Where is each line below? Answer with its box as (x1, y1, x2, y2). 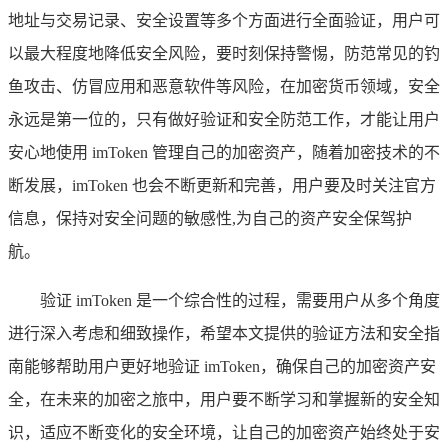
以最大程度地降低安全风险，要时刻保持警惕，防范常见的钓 (8, 45, 440, 62)
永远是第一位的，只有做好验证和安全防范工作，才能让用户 (8, 111, 440, 128)
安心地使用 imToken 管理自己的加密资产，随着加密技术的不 (8, 144, 440, 161)
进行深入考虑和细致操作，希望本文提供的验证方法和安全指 (8, 325, 440, 342)
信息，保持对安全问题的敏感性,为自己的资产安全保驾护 (8, 210, 412, 227)
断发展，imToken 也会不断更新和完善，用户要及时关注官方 (8, 177, 436, 194)
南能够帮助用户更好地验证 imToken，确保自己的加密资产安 (8, 358, 436, 375)
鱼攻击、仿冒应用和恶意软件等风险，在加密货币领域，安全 (8, 78, 440, 95)
